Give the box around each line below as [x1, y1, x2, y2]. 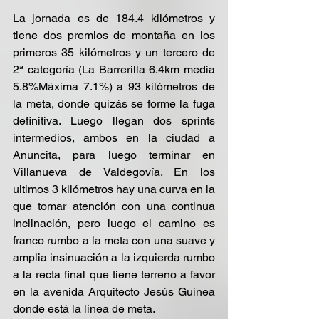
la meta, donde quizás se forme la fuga [13, 97, 215, 110]
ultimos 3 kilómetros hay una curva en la [13, 182, 215, 196]
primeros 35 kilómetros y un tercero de [13, 46, 215, 59]
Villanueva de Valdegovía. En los [13, 165, 215, 179]
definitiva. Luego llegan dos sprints [13, 114, 215, 127]
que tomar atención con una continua [13, 199, 215, 213]
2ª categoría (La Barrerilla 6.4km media [13, 63, 215, 76]
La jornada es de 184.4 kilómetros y [13, 11, 215, 25]
